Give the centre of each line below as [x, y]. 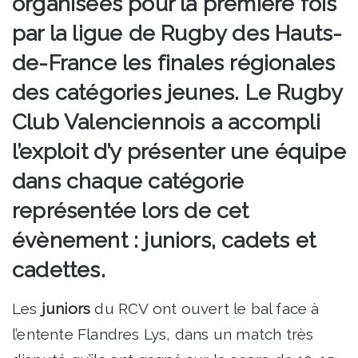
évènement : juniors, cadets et [164, 241]
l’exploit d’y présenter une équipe [179, 152]
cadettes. [59, 270]
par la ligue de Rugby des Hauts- [177, 34]
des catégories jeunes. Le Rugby [177, 93]
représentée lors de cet [131, 211]
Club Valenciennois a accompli [166, 122]
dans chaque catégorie [128, 181]
